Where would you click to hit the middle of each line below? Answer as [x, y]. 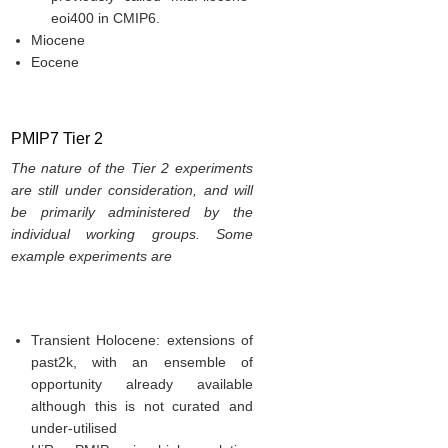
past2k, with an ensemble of [141, 362]
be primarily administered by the [131, 212]
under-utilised [73, 428]
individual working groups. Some [131, 234]
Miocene [57, 40]
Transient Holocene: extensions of [141, 340]
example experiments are [91, 256]
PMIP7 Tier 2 [56, 139]
